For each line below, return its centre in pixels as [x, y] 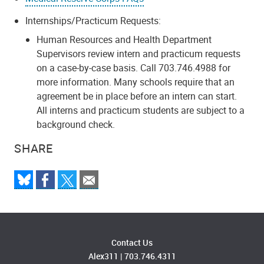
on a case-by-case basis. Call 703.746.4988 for [134, 68]
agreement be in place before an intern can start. [137, 96]
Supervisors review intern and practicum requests [139, 54]
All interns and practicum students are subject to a [141, 110]
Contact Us [132, 243]
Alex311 [103, 256]
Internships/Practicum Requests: [93, 21]
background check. [77, 125]
